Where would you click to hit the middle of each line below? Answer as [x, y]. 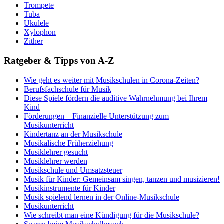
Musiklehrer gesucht [56, 152]
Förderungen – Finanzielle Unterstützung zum [96, 116]
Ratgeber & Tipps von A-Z [59, 60]
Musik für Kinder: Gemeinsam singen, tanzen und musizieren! [122, 179]
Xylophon [40, 32]
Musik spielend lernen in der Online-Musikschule [102, 197]
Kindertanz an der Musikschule [73, 134]
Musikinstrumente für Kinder [70, 188]
